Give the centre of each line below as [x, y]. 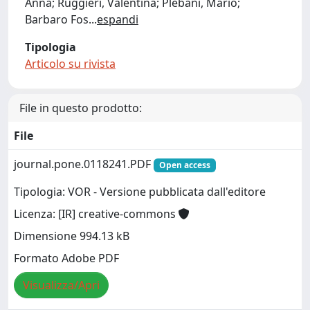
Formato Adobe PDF [66, 258]
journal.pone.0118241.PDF [84, 164]
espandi [118, 19]
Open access [184, 165]
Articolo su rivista [70, 64]
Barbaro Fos [57, 19]
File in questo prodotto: [81, 108]
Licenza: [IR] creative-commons [96, 214]
